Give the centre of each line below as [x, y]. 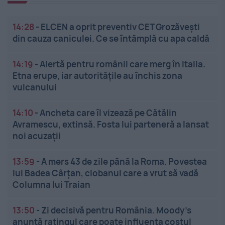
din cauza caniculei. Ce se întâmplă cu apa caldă [111, 39]
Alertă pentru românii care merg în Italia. [123, 64]
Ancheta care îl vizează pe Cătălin [108, 113]
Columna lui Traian [51, 185]
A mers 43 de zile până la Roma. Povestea [124, 162]
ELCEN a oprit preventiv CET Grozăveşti [120, 27]
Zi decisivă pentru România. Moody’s [116, 210]
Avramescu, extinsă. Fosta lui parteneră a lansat [111, 125]
